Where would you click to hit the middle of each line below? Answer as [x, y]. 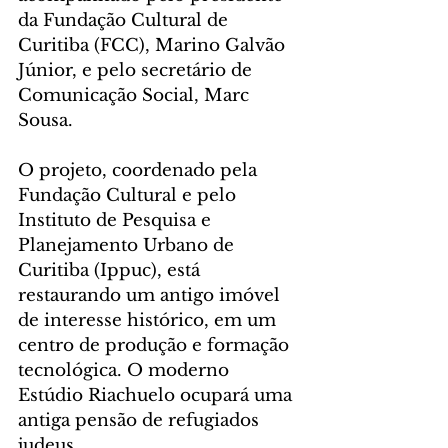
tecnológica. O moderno [126, 370]
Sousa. [45, 120]
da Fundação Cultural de [125, 20]
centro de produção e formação [156, 345]
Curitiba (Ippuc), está [111, 270]
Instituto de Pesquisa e [117, 220]
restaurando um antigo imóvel [151, 295]
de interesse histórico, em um [149, 320]
